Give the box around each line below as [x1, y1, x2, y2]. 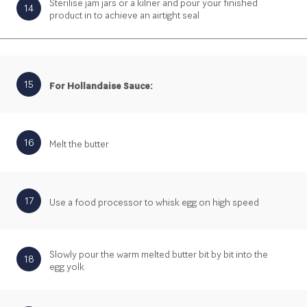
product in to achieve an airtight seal [49, 9, 201, 22]
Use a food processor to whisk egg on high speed [49, 195, 259, 208]
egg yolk [49, 260, 86, 273]
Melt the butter [49, 137, 109, 150]
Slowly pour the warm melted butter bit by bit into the [49, 247, 268, 260]
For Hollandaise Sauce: [49, 79, 153, 92]
